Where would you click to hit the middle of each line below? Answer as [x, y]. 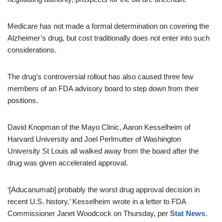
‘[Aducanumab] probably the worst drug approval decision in [104, 190]
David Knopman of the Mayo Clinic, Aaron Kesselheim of [99, 127]
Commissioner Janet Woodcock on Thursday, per [89, 213]
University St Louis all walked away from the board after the [103, 151]
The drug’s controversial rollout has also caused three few [100, 77]
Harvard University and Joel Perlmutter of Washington [94, 139]
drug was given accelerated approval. [71, 163]
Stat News [188, 213]
